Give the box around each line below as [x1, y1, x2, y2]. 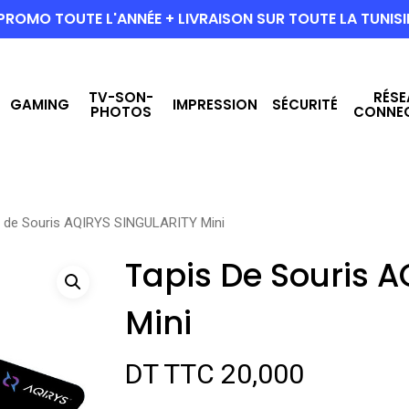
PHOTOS [89, 102, 152, 121]
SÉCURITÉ [272, 95, 339, 114]
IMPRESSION [173, 95, 258, 114]
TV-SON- [88, 88, 153, 107]
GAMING [9, 95, 69, 114]
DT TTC [124, 358, 215, 391]
